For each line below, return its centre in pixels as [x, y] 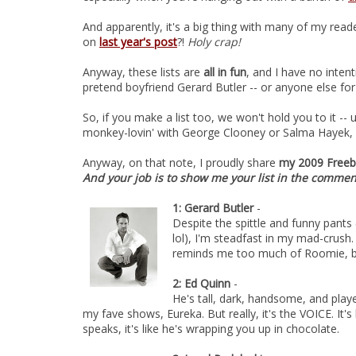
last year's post [138, 42]
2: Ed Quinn [201, 283]
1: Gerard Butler [213, 208]
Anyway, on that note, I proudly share [181, 163]
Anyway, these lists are [143, 72]
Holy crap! [214, 42]
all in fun [225, 72]
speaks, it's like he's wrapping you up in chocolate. [211, 329]
